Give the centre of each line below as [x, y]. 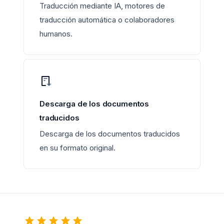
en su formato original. [77, 148]
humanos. [56, 34]
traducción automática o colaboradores [107, 20]
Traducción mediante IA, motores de [102, 6]
